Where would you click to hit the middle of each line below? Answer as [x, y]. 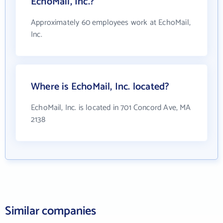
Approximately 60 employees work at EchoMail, [111, 23]
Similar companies [51, 212]
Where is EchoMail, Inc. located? [100, 87]
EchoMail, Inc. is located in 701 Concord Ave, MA [111, 108]
